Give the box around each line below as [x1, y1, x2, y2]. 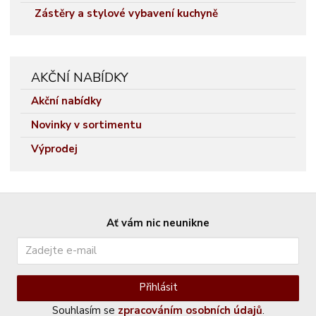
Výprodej [31, 141, 78, 156]
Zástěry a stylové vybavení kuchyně [35, 6, 219, 20]
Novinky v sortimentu [31, 117, 142, 132]
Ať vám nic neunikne [107, 215, 209, 230]
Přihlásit [138, 280, 178, 295]
